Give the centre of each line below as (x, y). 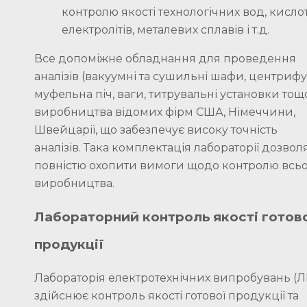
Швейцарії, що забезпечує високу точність (156, 130)
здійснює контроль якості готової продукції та (167, 295)
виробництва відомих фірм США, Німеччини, (165, 112)
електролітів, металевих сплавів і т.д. (165, 29)
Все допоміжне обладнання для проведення (165, 58)
